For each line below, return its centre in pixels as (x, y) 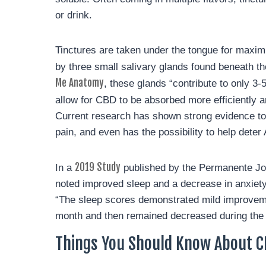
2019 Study (98, 167)
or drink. (74, 15)
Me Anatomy (80, 83)
